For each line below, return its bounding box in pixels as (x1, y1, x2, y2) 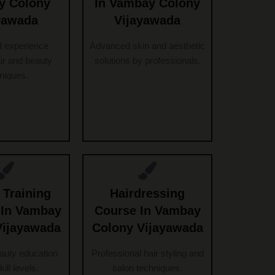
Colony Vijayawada (91, 221, 203, 235)
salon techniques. (112, 263, 182, 274)
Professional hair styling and (91, 248, 204, 259)
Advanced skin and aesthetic (90, 41, 205, 52)
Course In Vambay (94, 204, 201, 218)
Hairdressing (110, 187, 185, 201)
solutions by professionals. (94, 55, 201, 66)
